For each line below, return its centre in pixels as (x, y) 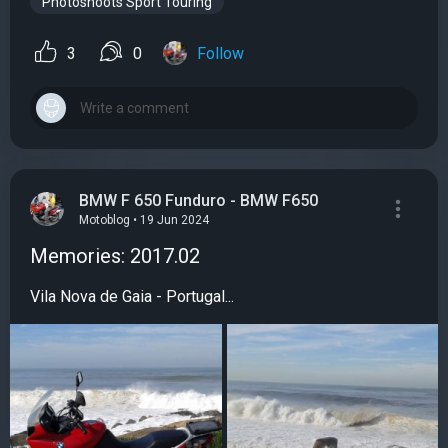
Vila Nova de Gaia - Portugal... (132, 297)
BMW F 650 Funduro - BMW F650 (198, 200)
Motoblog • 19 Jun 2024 (144, 220)
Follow (220, 54)
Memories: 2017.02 (115, 256)
